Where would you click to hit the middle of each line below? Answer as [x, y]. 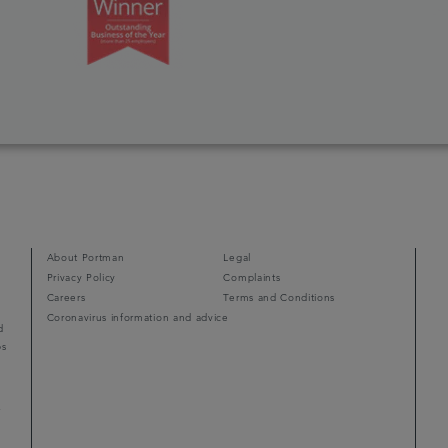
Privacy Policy [81, 277]
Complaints [252, 277]
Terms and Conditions [279, 297]
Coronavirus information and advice [137, 317]
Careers [66, 297]
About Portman [85, 257]
